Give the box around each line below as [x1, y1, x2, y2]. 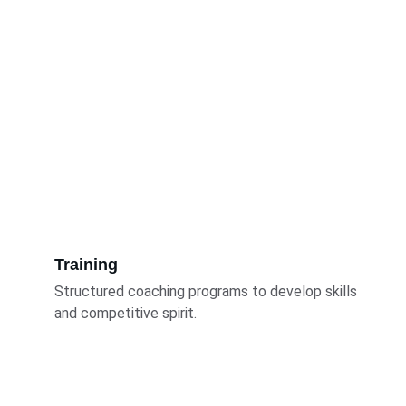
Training [54, 256, 118, 274]
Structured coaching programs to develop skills [54, 283, 361, 300]
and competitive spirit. [54, 304, 197, 322]
